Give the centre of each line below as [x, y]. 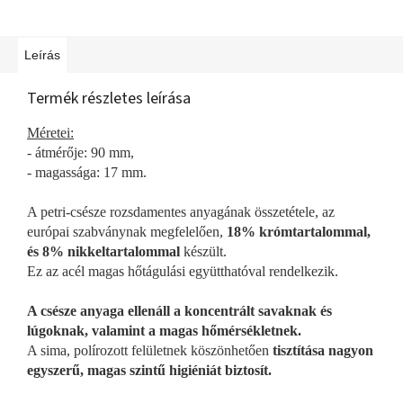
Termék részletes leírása [109, 98]
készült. [205, 251]
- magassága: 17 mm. [87, 172]
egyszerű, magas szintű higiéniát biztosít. [149, 370]
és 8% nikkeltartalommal [105, 251]
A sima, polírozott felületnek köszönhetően [150, 350]
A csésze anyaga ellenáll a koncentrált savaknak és [179, 310]
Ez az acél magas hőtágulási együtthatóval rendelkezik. [183, 271]
